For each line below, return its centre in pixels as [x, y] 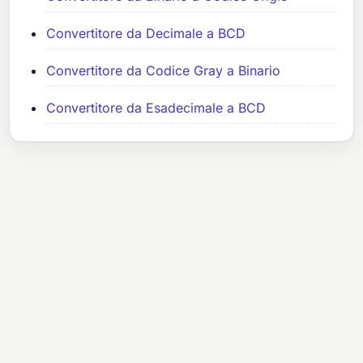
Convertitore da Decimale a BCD [146, 34]
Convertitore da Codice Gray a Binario [164, 71]
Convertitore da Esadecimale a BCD [156, 108]
